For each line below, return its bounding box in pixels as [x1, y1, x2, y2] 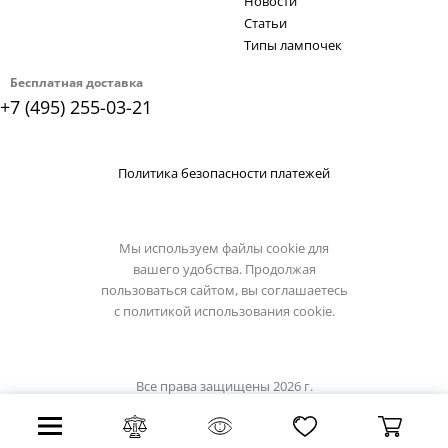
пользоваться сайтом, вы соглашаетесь [100, 281, 348, 299]
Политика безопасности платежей [118, 164, 330, 182]
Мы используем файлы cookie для [119, 239, 329, 257]
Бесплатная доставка [9, 74, 143, 91]
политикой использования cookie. [122, 302, 335, 320]
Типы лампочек [244, 36, 342, 54]
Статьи [244, 14, 287, 32]
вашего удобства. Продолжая [132, 260, 316, 278]
